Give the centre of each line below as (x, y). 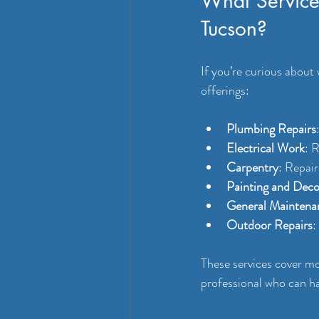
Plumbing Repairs (271, 129)
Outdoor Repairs (270, 225)
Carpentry (252, 168)
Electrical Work (266, 148)
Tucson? (234, 29)
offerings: (225, 91)
